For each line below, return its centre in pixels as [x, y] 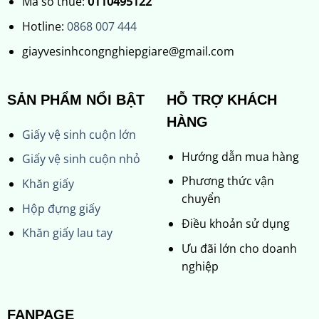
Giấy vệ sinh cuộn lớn [79, 134]
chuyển [201, 199]
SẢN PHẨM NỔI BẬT [75, 100]
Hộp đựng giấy [61, 208]
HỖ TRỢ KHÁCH [221, 100]
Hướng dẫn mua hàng [240, 156]
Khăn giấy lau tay [67, 233]
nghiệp [200, 266]
